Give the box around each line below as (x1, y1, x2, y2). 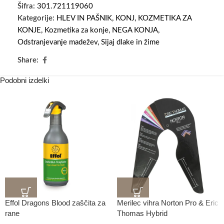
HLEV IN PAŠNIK (56, 14, 112, 22)
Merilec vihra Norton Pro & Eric (117, 198, 218, 207)
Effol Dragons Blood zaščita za (5, 198, 105, 207)
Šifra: (17, 2, 37, 10)
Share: (17, 56, 38, 64)
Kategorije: (17, 14, 54, 22)
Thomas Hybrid (117, 209, 167, 218)
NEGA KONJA (112, 26, 158, 34)
